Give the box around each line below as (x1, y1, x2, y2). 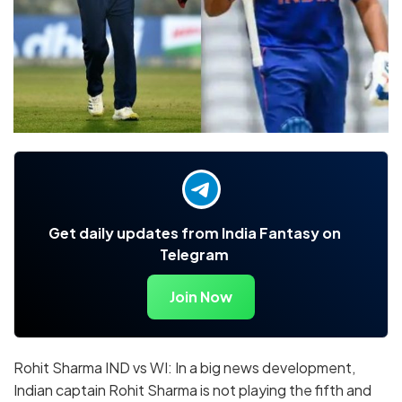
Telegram (160, 244, 229, 264)
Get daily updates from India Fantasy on (48, 223, 341, 242)
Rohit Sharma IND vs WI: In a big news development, (13, 357, 355, 377)
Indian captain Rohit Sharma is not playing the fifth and (13, 380, 371, 399)
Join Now (170, 286, 232, 306)
